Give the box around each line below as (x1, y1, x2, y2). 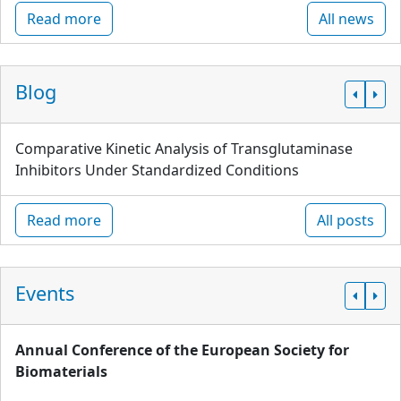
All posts (317, 210, 374, 230)
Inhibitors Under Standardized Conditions (15, 160, 299, 180)
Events (15, 280, 74, 306)
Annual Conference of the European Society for (15, 340, 349, 360)
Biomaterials (15, 362, 107, 381)
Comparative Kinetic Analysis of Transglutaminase (15, 139, 353, 158)
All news (319, 9, 374, 29)
